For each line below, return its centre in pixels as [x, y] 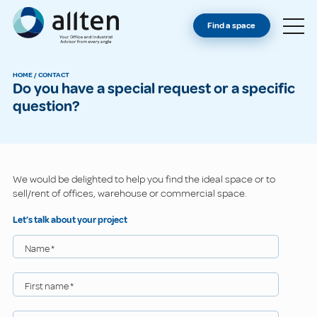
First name [47, 287]
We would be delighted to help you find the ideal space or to [144, 179]
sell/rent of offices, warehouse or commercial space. [130, 193]
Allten [24, 13]
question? [46, 106]
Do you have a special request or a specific [18, 88]
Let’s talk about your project [70, 220]
